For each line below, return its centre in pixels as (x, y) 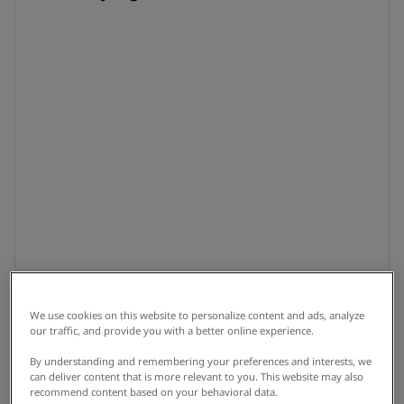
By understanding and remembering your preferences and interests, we (201, 361)
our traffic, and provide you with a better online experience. (172, 330)
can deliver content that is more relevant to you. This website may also (197, 376)
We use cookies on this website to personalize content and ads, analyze (197, 315)
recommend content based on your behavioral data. (154, 391)
